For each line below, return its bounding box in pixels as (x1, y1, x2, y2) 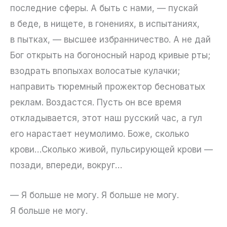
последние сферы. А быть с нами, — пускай (10, 3, 198, 14)
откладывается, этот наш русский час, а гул (10, 113, 202, 124)
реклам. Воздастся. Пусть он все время (10, 97, 181, 108)
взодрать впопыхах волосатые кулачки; (10, 66, 180, 77)
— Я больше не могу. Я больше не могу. (10, 190, 179, 200)
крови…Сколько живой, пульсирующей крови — (10, 144, 213, 155)
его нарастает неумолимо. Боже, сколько (10, 129, 189, 139)
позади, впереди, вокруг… (10, 160, 122, 171)
